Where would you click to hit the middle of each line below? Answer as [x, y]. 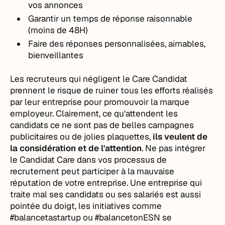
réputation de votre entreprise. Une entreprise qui [106, 183]
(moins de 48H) [58, 30]
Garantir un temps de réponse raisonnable [110, 18]
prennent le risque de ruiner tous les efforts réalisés [112, 90]
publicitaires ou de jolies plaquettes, [82, 136]
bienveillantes [56, 55]
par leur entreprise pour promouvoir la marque [100, 102]
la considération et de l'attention [76, 148]
